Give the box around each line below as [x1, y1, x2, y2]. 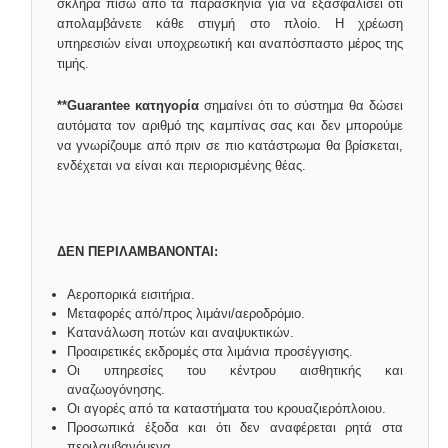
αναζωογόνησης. [66, 381, 165, 397]
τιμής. [56, 55, 89, 71]
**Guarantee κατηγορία [56, 98, 199, 114]
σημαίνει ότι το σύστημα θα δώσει [198, 98, 404, 114]
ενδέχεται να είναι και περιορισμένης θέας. [56, 158, 306, 174]
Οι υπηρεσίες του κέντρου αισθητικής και [66, 362, 404, 378]
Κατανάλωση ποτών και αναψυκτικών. [66, 324, 294, 340]
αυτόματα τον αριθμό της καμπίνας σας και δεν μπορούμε [56, 118, 404, 134]
